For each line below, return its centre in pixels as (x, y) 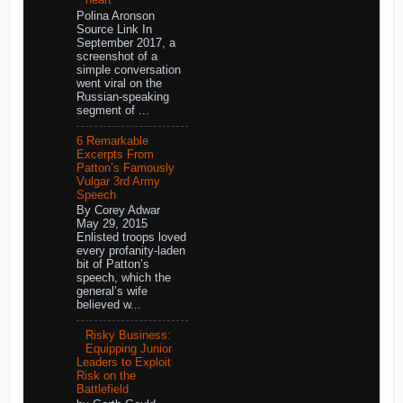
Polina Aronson (115, 16)
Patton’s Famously (125, 168)
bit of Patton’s (112, 265)
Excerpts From (115, 154)
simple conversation (128, 70)
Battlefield (102, 389)
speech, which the (123, 278)
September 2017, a (125, 43)
